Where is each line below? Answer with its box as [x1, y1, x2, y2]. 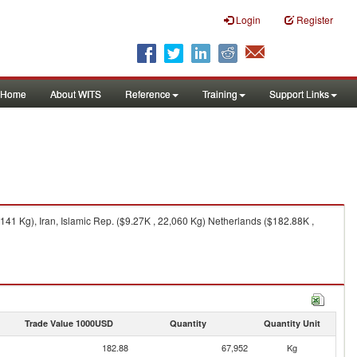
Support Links [269, 87, 329, 100]
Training [202, 87, 237, 100]
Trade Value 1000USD [24, 317, 113, 329]
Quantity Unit [263, 317, 320, 329]
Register [296, 13, 333, 26]
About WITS [50, 87, 101, 100]
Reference [125, 87, 171, 100]
